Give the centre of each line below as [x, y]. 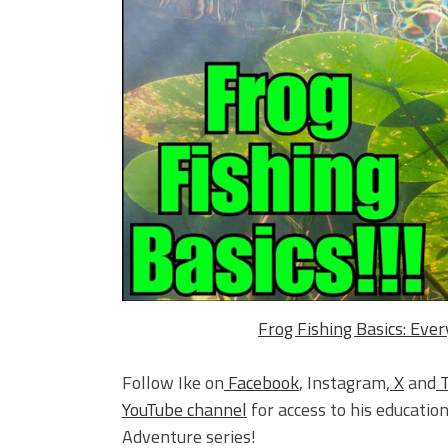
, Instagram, [344, 383]
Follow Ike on [173, 383]
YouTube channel [184, 410]
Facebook [263, 383]
